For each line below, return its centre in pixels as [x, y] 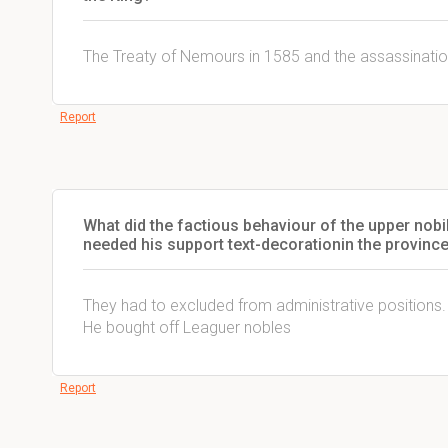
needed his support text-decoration [212, 244]
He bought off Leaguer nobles [187, 327]
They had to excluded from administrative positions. [264, 305]
